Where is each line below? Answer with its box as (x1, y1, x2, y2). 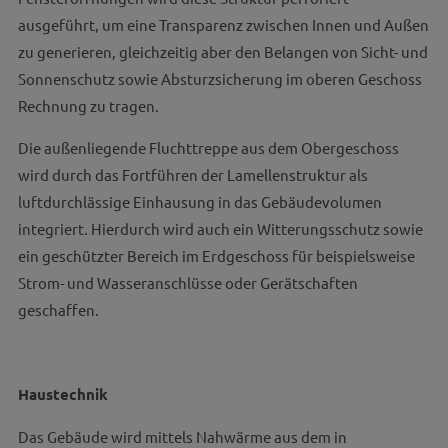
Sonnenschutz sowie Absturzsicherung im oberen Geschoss (17, 69, 422, 88)
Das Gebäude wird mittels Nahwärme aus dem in (17, 427, 347, 446)
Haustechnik (17, 384, 108, 404)
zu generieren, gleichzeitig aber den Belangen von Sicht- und (17, 42, 428, 61)
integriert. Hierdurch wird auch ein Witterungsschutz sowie (17, 219, 423, 238)
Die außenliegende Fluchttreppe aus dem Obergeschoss (17, 138, 399, 157)
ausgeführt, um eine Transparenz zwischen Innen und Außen (17, 15, 429, 34)
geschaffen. (17, 300, 99, 319)
